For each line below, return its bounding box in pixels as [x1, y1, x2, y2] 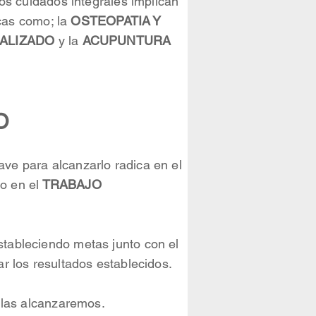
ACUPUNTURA [82, 33, 171, 48]
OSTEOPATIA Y [71, 13, 162, 28]
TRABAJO [39, 177, 102, 192]
